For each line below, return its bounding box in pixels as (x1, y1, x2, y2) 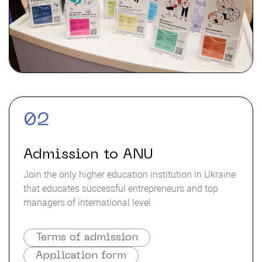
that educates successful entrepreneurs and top (23, 183, 218, 194)
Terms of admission (36, 233, 138, 243)
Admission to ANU (23, 148, 153, 162)
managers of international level (23, 197, 151, 208)
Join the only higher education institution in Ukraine (23, 169, 236, 180)
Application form (36, 251, 126, 261)
